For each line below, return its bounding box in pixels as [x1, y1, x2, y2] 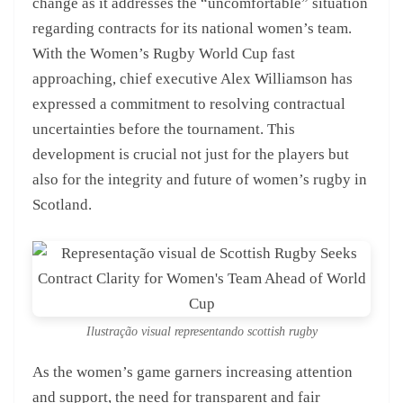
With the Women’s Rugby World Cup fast [32, 45, 295, 63]
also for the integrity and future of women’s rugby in [32, 171, 367, 189]
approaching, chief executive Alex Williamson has [32, 70, 353, 88]
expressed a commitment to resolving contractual [32, 95, 345, 113]
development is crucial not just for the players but [32, 146, 349, 164]
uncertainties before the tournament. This [32, 121, 295, 139]
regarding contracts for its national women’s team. [32, 20, 352, 38]
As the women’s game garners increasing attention [32, 363, 353, 381]
